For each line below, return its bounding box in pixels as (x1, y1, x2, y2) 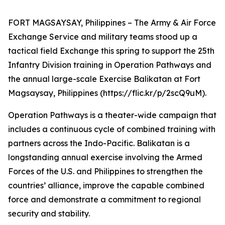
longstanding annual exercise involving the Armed (8, 152, 202, 162)
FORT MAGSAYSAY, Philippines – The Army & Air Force (8, 18, 216, 28)
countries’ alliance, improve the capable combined (8, 180, 204, 190)
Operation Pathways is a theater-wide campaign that (8, 110, 216, 120)
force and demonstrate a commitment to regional (8, 194, 201, 204)
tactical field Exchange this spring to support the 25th (8, 46, 214, 56)
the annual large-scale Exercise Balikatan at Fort (8, 74, 200, 84)
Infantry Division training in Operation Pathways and (8, 60, 211, 70)
